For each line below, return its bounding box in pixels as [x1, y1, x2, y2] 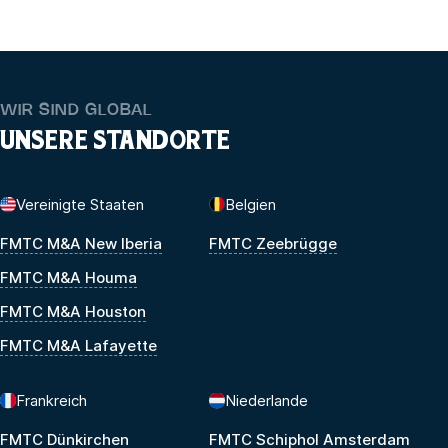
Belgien [225, 194, 276, 214]
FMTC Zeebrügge [209, 233, 337, 253]
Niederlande [225, 390, 308, 410]
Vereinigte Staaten [16, 194, 144, 214]
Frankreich [16, 390, 87, 410]
